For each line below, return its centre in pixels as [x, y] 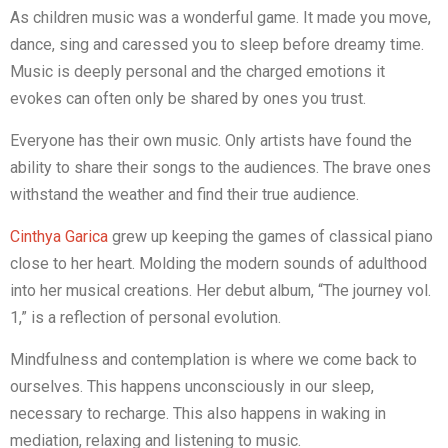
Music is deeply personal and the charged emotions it [197, 71]
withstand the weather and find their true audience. [184, 194]
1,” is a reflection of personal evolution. [145, 317]
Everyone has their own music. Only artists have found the [211, 140]
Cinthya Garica [59, 236]
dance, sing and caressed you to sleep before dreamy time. [217, 44]
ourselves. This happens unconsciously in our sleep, [192, 386]
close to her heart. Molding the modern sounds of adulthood [218, 263]
